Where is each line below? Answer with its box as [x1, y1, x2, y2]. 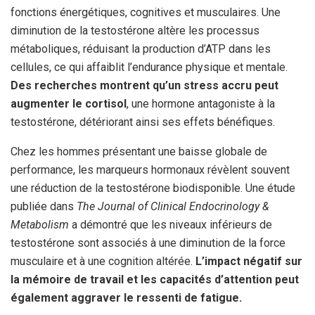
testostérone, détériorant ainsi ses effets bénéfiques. [11, 115, 275, 129]
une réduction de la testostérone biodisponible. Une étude [11, 181, 295, 195]
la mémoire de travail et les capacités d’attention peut [11, 273, 299, 287]
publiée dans [11, 200, 77, 214]
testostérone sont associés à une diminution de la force [11, 236, 285, 250]
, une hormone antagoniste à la [127, 97, 275, 111]
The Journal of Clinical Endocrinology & [77, 200, 269, 214]
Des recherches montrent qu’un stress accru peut [11, 79, 278, 93]
